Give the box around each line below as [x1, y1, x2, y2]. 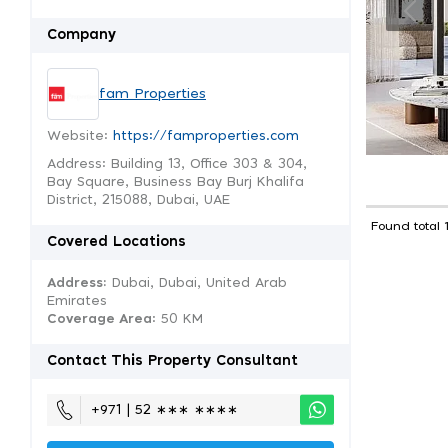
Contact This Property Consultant [47, 354, 298, 368]
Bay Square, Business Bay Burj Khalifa [47, 176, 304, 189]
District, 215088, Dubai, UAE [47, 194, 230, 207]
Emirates [47, 295, 107, 308]
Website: [47, 130, 113, 143]
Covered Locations [47, 235, 186, 249]
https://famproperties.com [113, 130, 299, 143]
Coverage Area [47, 313, 152, 326]
